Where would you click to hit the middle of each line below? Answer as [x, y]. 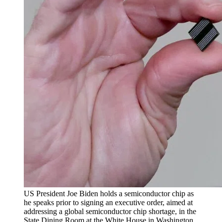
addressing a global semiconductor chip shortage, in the [110, 212]
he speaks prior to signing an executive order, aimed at [108, 203]
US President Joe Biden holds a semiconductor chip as [109, 194]
